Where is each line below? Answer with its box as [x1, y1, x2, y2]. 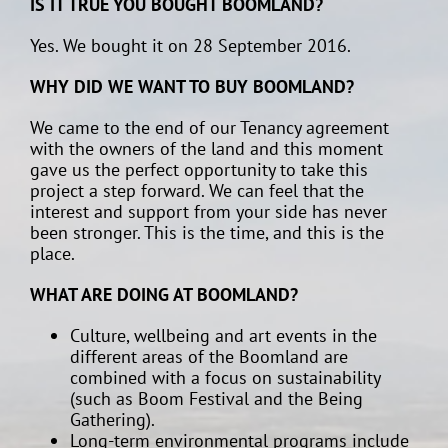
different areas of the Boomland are [70, 345, 348, 368]
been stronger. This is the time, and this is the [30, 221, 384, 244]
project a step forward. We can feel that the [30, 179, 364, 202]
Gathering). [70, 408, 155, 431]
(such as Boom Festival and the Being [70, 387, 363, 410]
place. [30, 242, 75, 265]
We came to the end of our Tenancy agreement [30, 116, 389, 139]
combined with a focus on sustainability [70, 366, 380, 389]
